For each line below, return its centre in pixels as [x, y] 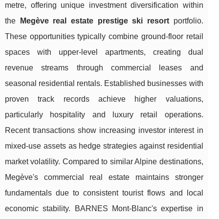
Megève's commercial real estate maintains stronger [104, 177]
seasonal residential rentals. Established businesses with [104, 83]
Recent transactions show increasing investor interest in [104, 130]
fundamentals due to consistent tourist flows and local [104, 193]
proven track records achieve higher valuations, [104, 99]
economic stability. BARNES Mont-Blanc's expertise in [104, 208]
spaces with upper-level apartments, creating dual [104, 52]
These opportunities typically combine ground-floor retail [104, 36]
